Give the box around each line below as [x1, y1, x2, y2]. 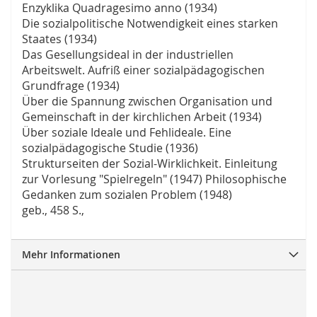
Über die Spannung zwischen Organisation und [22, 93, 272, 110]
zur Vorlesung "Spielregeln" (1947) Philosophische [22, 171, 287, 188]
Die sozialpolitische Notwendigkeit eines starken [22, 16, 278, 32]
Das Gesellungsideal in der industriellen [22, 47, 234, 63]
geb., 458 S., [22, 202, 84, 219]
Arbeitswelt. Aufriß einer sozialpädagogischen [22, 62, 265, 79]
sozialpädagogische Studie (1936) [22, 140, 198, 156]
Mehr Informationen [22, 248, 120, 262]
